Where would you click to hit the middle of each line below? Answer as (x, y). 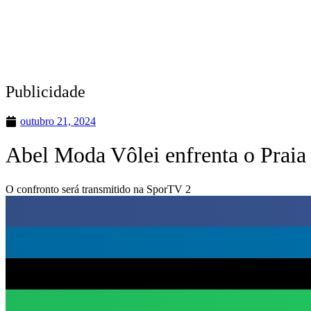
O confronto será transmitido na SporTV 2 (98, 189)
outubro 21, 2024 (58, 121)
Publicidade (45, 91)
